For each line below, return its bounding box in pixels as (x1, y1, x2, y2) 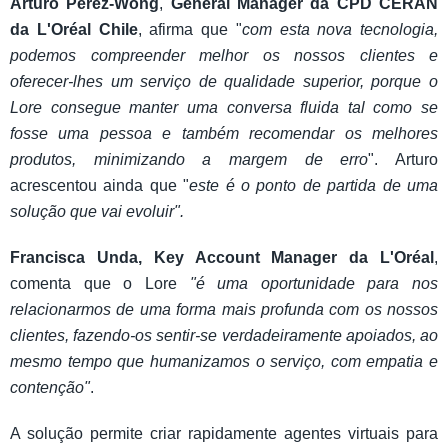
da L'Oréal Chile (10, 21, 138, 38)
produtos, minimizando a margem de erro (10, 151, 369, 168)
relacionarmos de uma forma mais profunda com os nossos (10, 301, 438, 318)
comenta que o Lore (10, 275, 190, 292)
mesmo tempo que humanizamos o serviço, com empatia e (10, 353, 438, 370)
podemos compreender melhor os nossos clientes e (10, 47, 438, 64)
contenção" (10, 379, 90, 396)
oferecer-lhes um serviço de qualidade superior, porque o (10, 73, 438, 90)
